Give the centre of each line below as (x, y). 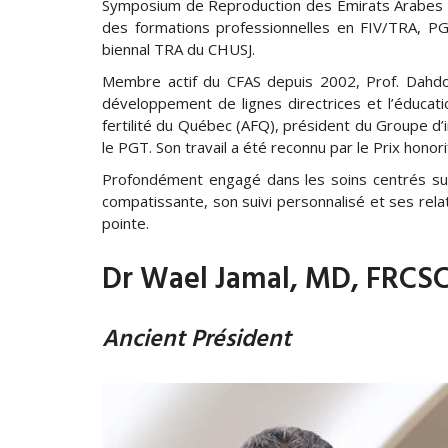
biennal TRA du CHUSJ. (178, 49)
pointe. (125, 223)
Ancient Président (196, 340)
